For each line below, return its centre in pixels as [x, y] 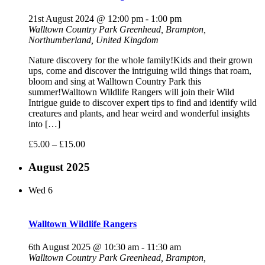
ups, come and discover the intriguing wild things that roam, [140, 71]
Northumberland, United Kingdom [93, 40]
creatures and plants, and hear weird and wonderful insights [139, 114]
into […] [44, 124]
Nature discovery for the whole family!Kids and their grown [140, 60]
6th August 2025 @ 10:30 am [84, 247]
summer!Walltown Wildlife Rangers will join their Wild [131, 92]
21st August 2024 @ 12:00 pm [86, 19]
